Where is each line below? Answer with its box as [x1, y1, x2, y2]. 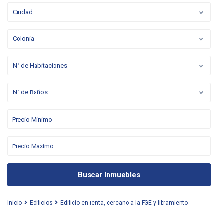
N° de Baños [13, 89, 48, 96]
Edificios [30, 200, 53, 206]
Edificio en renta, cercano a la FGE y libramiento [60, 200, 188, 206]
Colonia [13, 35, 34, 42]
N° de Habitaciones [13, 62, 67, 69]
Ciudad [13, 8, 33, 16]
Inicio [7, 200, 22, 206]
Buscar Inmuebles [78, 170, 140, 179]
